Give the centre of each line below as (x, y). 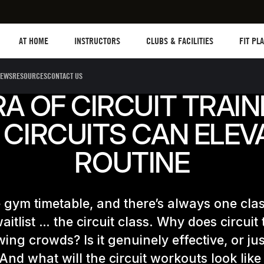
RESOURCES (30, 76)
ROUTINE (132, 162)
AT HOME (34, 41)
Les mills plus (36, 29)
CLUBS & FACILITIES (180, 41)
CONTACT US (65, 76)
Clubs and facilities (174, 29)
